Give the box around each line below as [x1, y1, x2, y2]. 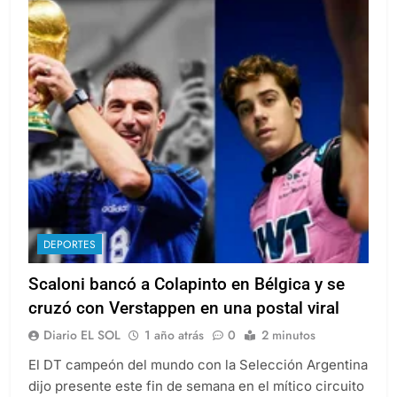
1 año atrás [144, 342, 204, 361]
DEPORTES [43, 253, 96, 269]
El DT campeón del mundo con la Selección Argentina [28, 372, 368, 390]
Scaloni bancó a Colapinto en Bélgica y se [28, 290, 345, 311]
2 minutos [261, 342, 315, 361]
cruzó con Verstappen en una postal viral [28, 314, 339, 335]
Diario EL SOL [43, 342, 121, 361]
